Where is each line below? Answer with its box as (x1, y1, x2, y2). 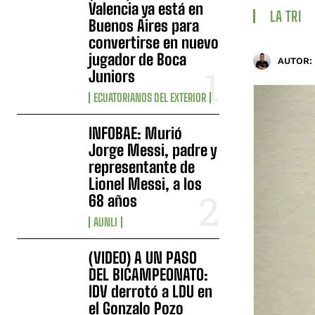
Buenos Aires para (89, 15, 200, 35)
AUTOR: (278, 56, 312, 67)
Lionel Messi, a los (89, 174, 202, 193)
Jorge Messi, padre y (89, 140, 218, 160)
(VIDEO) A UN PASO (89, 247, 198, 267)
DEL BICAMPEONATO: (89, 264, 209, 284)
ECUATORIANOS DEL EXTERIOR (94, 90, 207, 104)
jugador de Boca (89, 49, 187, 69)
